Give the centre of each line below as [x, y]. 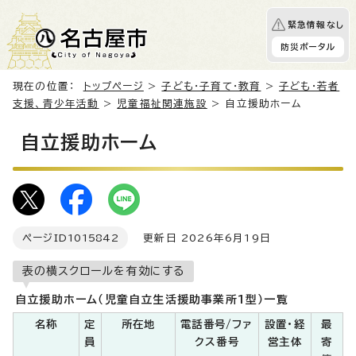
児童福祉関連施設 [162, 104]
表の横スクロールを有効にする [103, 271]
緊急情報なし [315, 25]
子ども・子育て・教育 [211, 86]
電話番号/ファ [217, 324]
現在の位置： [48, 86]
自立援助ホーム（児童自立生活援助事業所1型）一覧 [152, 300]
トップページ [113, 86]
